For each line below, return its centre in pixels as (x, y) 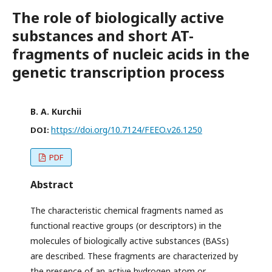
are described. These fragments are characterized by (134, 256)
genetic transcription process (118, 72)
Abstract (52, 185)
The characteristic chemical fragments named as (127, 211)
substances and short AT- (103, 36)
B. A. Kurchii (56, 112)
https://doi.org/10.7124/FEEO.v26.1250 (127, 130)
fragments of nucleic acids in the (131, 54)
